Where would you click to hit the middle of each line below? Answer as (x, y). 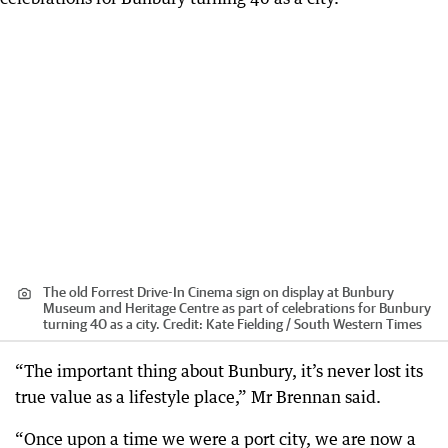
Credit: (183, 323)
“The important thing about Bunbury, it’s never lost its (219, 370)
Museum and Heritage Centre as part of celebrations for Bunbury (237, 307)
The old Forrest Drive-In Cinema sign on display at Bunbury (218, 291)
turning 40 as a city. (101, 323)
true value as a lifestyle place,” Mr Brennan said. (198, 396)
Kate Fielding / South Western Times (314, 323)
